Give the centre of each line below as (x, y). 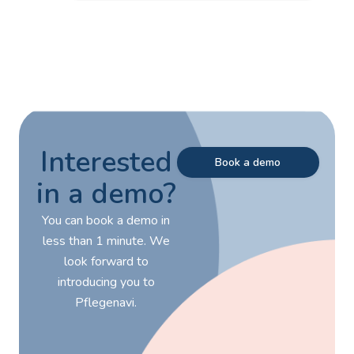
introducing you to (106, 282)
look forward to (106, 262)
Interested (106, 163)
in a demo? (106, 194)
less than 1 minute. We (106, 241)
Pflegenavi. (106, 303)
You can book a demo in (106, 221)
